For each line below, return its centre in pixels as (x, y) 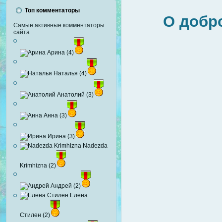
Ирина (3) (60, 137)
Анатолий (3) (75, 94)
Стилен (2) (35, 215)
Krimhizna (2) (38, 165)
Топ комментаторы (52, 11)
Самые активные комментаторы (59, 26)
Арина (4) (60, 52)
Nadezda (94, 145)
